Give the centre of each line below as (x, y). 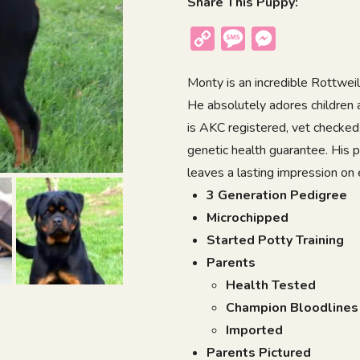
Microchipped (248, 218)
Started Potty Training (276, 241)
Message (274, 39)
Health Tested (271, 286)
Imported (255, 331)
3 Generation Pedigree (277, 196)
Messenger (311, 39)
